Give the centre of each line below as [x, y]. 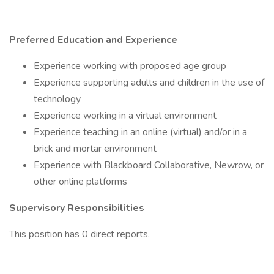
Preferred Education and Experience [93, 40]
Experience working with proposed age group [130, 66]
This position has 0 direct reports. [81, 234]
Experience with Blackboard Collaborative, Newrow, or [149, 165]
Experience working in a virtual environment [125, 116]
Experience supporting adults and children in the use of [149, 83]
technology [57, 99]
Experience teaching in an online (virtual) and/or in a [140, 132]
